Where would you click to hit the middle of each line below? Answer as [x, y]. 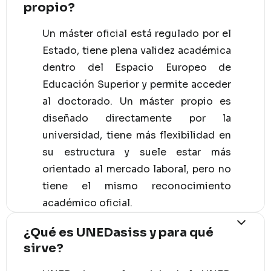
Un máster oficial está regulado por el [137, 33]
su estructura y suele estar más [137, 152]
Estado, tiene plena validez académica [137, 50]
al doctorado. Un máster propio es [137, 101]
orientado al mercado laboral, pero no [137, 169]
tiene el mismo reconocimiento [137, 186]
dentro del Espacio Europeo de [137, 67]
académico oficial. [87, 203]
